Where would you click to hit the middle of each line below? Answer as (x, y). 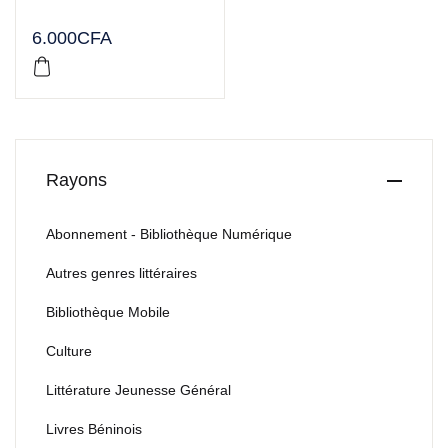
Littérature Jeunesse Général (138, 390)
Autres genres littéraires (121, 273)
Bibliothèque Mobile (108, 312)
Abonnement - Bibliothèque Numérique (169, 234)
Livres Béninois (94, 429)
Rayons (76, 180)
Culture (69, 351)
